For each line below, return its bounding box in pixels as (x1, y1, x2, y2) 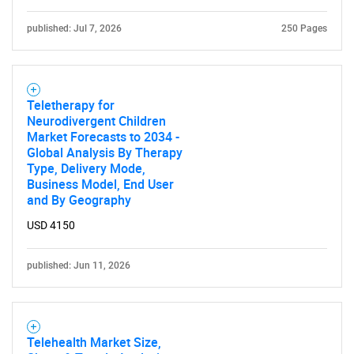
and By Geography (27, 191, 131, 209)
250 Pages (281, 23, 327, 34)
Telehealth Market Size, (27, 333, 161, 351)
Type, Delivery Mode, (27, 160, 145, 177)
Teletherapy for (27, 96, 115, 114)
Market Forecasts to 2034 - (27, 128, 179, 145)
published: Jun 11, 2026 (27, 260, 130, 271)
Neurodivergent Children (27, 112, 166, 130)
